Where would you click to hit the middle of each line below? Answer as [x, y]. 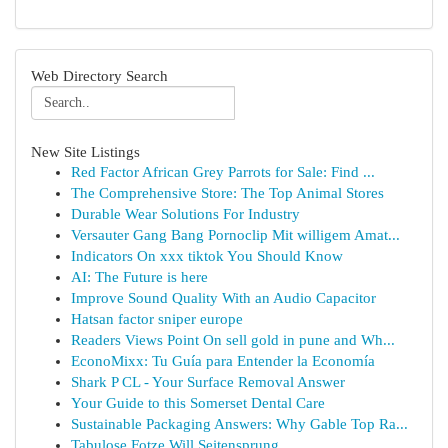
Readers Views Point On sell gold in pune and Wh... [233, 340]
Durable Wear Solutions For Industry [185, 214]
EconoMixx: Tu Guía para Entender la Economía [223, 361]
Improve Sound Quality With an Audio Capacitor [223, 298]
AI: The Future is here [139, 277]
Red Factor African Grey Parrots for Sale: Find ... [223, 172]
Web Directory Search [99, 75]
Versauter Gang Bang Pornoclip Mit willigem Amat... [235, 235]
